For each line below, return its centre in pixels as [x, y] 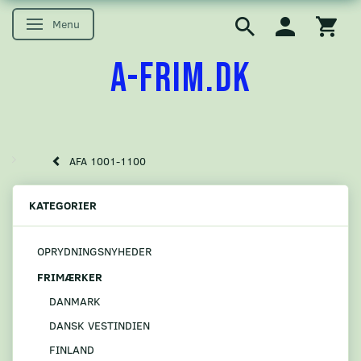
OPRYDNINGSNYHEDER [94, 251]
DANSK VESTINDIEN [100, 325]
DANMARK [75, 301]
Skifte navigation [79, 25]
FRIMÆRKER [70, 276]
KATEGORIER [63, 205]
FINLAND [72, 349]
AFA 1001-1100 [108, 162]
